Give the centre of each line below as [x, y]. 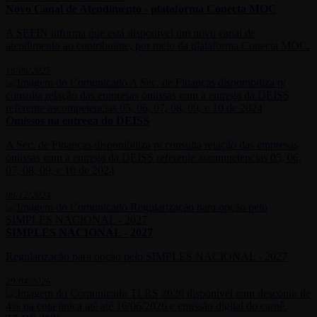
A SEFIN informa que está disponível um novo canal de [131, 33]
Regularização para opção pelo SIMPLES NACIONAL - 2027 [146, 257]
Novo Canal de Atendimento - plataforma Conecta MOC [141, 9]
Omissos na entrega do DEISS [77, 121]
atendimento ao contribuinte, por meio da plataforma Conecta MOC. [158, 46]
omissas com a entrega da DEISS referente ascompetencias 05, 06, [154, 158]
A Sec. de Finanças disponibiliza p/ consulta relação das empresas [152, 145]
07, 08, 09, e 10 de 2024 [60, 171]
